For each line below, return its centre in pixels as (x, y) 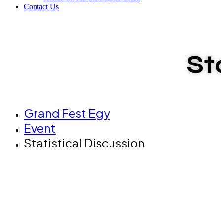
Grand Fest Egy (67, 113)
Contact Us (41, 7)
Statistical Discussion (84, 143)
